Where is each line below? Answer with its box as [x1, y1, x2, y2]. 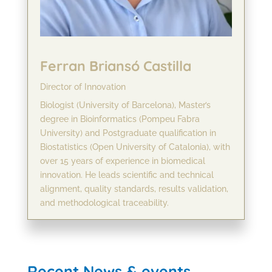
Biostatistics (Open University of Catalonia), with [39, 142, 230, 152]
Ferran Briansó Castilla [39, 57, 191, 75]
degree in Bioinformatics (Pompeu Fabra [39, 114, 200, 124]
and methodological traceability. [39, 198, 169, 208]
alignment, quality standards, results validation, [39, 184, 228, 194]
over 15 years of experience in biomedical [39, 156, 205, 166]
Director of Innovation [39, 82, 126, 92]
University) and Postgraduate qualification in [39, 128, 216, 138]
